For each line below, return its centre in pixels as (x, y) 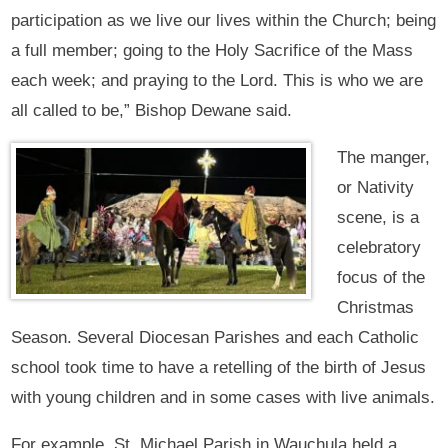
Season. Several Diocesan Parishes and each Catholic (215, 338)
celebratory (378, 248)
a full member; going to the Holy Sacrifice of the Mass (212, 51)
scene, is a (377, 218)
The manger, (383, 158)
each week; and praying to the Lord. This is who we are (217, 81)
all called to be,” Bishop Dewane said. (152, 111)
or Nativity (375, 188)
